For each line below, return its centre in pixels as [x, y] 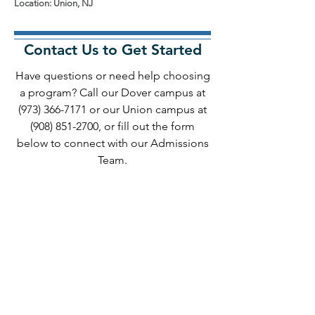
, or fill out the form [147, 126]
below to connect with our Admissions [112, 143]
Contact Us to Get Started [112, 50]
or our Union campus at [147, 109]
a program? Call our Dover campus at [112, 92]
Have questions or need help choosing [112, 76]
